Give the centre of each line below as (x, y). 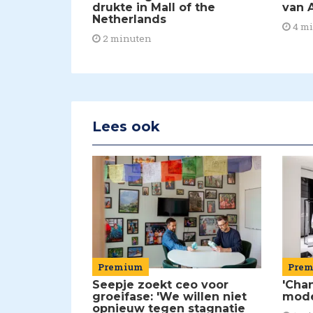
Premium (121, 267)
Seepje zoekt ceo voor (160, 285)
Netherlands (129, 19)
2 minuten (126, 38)
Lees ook (126, 126)
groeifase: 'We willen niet (169, 297)
